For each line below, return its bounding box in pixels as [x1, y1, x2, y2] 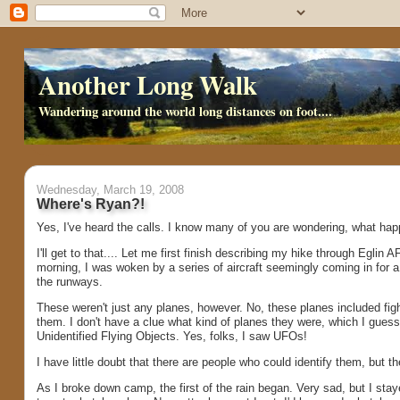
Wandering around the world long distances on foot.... [37, 101, 332, 121]
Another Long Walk [37, 66, 257, 104]
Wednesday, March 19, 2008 [36, 183, 184, 197]
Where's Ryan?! [36, 196, 145, 212]
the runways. [36, 275, 103, 289]
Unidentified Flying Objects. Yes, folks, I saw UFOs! [36, 329, 307, 344]
